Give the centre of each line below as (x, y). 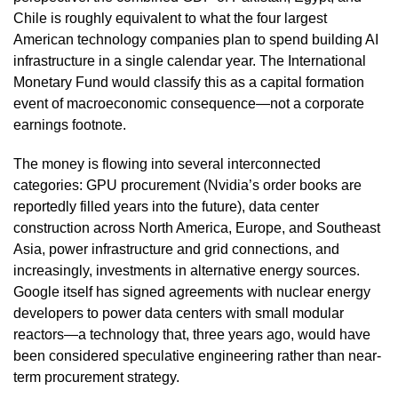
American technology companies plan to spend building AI (196, 39)
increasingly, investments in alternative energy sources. (187, 270)
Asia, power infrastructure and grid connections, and (176, 249)
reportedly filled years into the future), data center (166, 206)
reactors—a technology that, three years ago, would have (192, 334)
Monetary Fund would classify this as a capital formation (189, 82)
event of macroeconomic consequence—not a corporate (189, 103)
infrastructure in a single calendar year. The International (190, 60)
